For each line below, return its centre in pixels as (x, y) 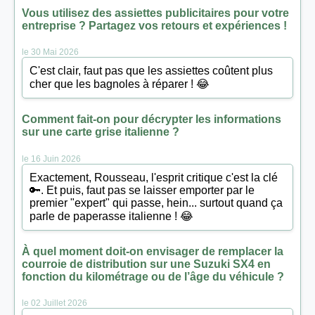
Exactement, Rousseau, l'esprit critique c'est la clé (154, 177)
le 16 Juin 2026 (51, 159)
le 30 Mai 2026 (50, 52)
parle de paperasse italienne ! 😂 (111, 216)
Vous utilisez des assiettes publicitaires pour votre (155, 13)
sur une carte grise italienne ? (101, 132)
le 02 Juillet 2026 (54, 303)
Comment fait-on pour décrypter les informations (152, 120)
